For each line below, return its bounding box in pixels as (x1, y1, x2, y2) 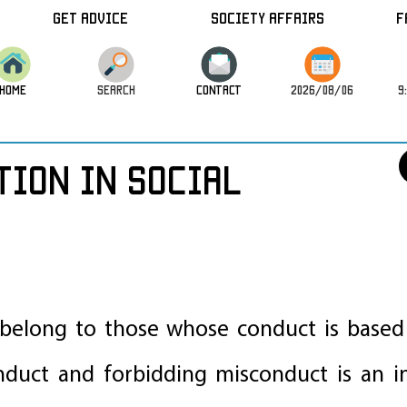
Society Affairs (211, 10, 325, 25)
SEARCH (96, 83, 135, 95)
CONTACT (196, 83, 243, 95)
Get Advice (53, 10, 129, 25)
